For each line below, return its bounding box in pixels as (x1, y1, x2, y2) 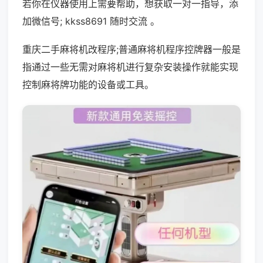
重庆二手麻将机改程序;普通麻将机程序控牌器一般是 (22, 43, 241, 55)
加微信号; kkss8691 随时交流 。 (22, 15, 160, 27)
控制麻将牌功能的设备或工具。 (22, 79, 154, 90)
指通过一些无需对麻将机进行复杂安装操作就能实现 (22, 61, 238, 73)
